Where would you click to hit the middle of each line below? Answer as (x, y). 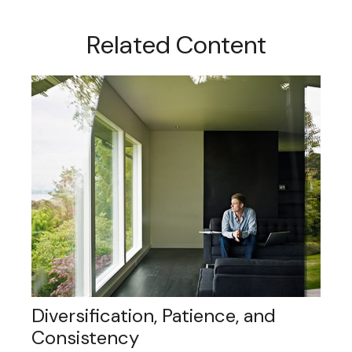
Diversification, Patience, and (154, 316)
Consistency (85, 338)
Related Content (176, 45)
